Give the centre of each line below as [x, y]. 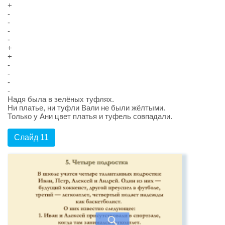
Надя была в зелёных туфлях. [61, 99]
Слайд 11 [31, 138]
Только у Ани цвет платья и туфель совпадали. [90, 117]
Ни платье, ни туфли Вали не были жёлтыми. [86, 108]
